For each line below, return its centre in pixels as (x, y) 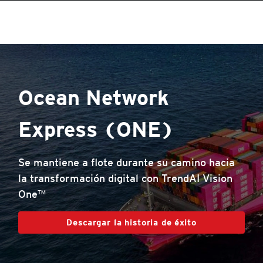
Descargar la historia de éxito (131, 222)
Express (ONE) (96, 129)
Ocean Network (94, 97)
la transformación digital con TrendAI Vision (125, 178)
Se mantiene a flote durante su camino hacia (127, 162)
